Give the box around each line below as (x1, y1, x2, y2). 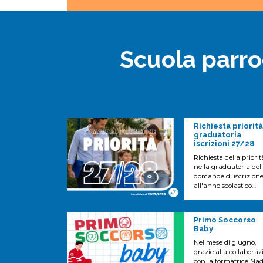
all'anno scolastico (194, 181, 252, 190)
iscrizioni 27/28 (194, 139, 254, 148)
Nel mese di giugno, (194, 238, 256, 247)
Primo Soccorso (194, 215, 256, 224)
